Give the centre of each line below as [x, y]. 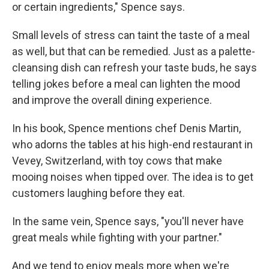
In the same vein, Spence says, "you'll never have [128, 221]
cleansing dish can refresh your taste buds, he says [134, 67]
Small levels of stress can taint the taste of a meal [131, 35]
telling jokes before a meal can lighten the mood [126, 83]
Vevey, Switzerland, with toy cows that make [117, 160]
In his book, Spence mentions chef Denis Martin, [126, 128]
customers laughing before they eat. [98, 193]
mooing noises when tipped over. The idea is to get [133, 177]
